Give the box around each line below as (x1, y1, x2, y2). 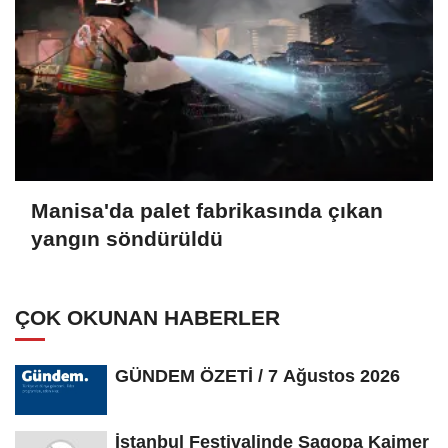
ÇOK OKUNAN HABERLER (15, 305, 280, 329)
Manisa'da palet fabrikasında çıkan (31, 199, 383, 223)
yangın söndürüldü (31, 227, 223, 251)
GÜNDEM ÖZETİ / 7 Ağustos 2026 (115, 365, 400, 386)
